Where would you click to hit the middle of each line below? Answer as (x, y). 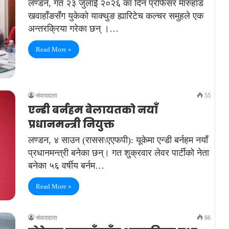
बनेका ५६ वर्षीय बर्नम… (66, 165)
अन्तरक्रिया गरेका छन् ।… (73, 29)
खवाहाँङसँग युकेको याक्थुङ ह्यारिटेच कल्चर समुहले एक (116, 16)
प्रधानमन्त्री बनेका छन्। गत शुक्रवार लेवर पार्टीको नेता (119, 153)
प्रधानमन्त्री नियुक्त (71, 124)
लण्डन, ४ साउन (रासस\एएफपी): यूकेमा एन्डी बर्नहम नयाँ (118, 140)
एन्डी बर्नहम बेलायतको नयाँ (93, 110)
